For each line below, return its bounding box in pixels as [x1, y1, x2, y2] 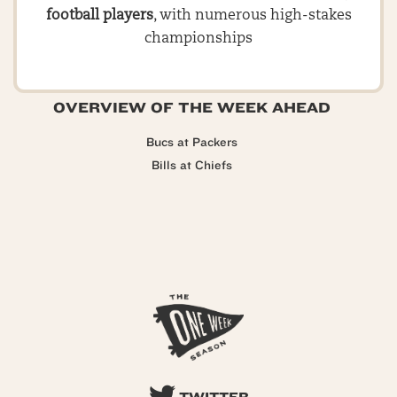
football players [45, 9, 153, 23]
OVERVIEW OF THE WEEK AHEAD [53, 99, 331, 116]
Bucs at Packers [146, 136, 238, 150]
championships [144, 32, 253, 46]
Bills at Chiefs [152, 159, 233, 173]
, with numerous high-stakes [152, 9, 352, 23]
